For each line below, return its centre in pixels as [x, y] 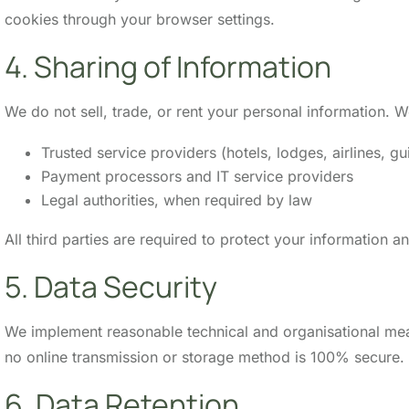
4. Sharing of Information [168, 66]
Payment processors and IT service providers [197, 176]
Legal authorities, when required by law [177, 199]
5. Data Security [111, 286]
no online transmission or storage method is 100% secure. [204, 357]
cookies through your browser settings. [140, 19]
